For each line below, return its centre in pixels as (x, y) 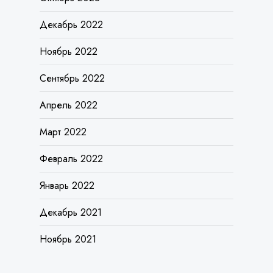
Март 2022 (63, 100)
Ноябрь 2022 (68, 19)
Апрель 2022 (68, 73)
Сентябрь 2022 (72, 46)
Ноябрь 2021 (68, 207)
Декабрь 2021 (70, 180)
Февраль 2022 (71, 127)
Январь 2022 (67, 154)
